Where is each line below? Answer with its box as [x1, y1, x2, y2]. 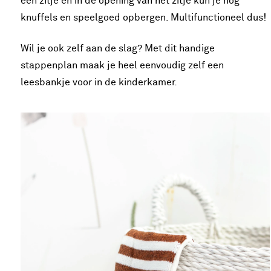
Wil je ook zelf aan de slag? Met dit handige [21, 43, 215, 53]
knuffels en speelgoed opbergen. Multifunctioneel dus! [21, 13, 266, 22]
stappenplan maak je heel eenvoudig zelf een [21, 60, 224, 70]
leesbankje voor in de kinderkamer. [21, 77, 177, 87]
